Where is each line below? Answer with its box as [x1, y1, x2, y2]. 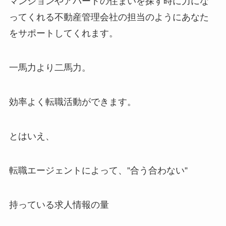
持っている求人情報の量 [9, 199, 109, 210]
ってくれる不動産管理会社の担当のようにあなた [9, 12, 209, 23]
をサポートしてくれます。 [9, 28, 118, 39]
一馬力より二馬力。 [9, 63, 91, 73]
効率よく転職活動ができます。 [9, 97, 136, 107]
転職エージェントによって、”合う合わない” [9, 165, 188, 176]
